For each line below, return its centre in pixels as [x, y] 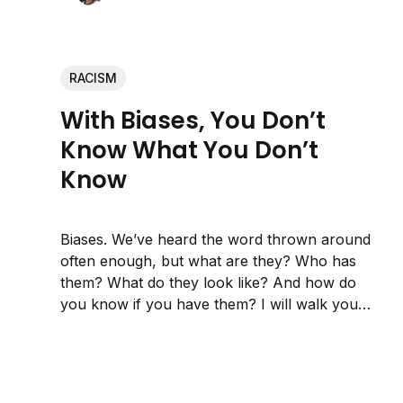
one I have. [99, 347]
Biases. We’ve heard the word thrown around [216, 239]
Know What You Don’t [190, 151]
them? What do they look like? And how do [209, 282]
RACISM [94, 77]
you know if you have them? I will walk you [210, 304]
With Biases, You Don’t [193, 121]
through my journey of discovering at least [206, 325]
